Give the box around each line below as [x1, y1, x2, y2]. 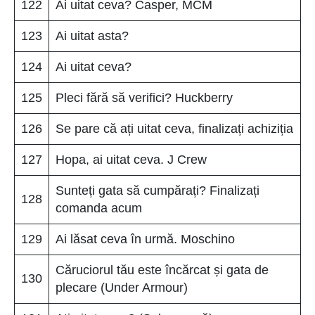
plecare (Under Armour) [56, 280, 188, 295]
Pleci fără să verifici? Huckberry [56, 90, 233, 105]
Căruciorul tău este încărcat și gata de [56, 262, 269, 277]
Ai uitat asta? [56, 28, 129, 43]
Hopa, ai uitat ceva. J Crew [56, 152, 207, 167]
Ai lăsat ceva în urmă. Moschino [56, 231, 235, 246]
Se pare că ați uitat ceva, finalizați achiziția [56, 121, 293, 136]
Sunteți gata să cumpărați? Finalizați [56, 183, 259, 198]
